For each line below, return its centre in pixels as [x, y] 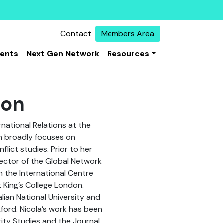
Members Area [128, 34]
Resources [128, 54]
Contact [76, 34]
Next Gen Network [63, 54]
